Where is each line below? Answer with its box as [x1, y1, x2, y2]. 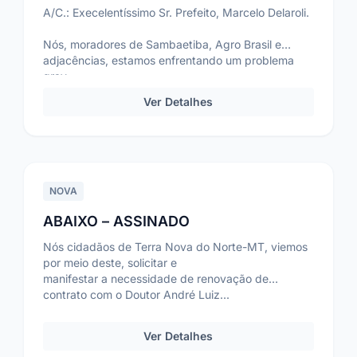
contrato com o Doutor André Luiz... [43, 288, 230, 301]
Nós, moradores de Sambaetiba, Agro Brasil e [43, 37, 282, 51]
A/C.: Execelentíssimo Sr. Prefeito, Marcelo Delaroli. [43, 6, 310, 19]
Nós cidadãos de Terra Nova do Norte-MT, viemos [43, 240, 308, 253]
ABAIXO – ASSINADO [43, 213, 190, 229]
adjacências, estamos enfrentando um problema [43, 53, 295, 67]
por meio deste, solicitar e [43, 256, 181, 269]
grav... [43, 69, 76, 83]
